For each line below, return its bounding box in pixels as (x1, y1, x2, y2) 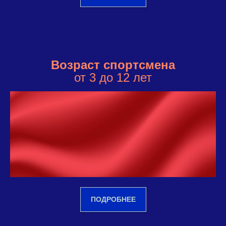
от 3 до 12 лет (74, 70, 152, 84)
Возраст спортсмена (51, 58, 175, 72)
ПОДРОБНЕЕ (90, 195, 136, 203)
